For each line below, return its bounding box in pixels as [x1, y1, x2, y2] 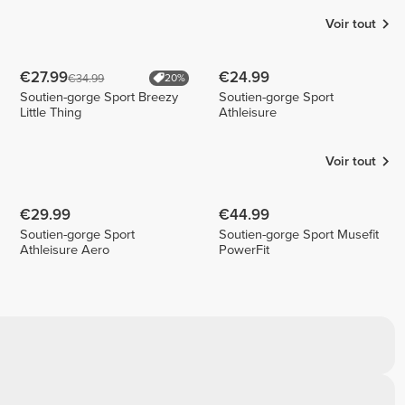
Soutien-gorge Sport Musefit [219, 226, 380, 242]
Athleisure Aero [20, 241, 110, 258]
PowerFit [219, 241, 270, 258]
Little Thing [20, 104, 82, 120]
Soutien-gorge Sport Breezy [20, 89, 179, 105]
